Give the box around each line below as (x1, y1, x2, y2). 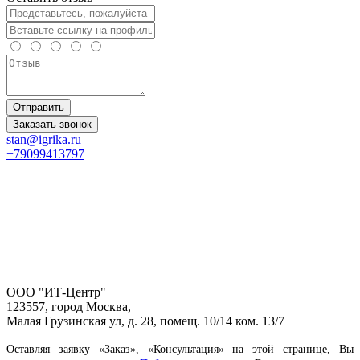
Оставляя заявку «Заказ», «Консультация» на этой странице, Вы (6, 343, 354, 356)
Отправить (13, 101, 64, 114)
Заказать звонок (13, 118, 92, 131)
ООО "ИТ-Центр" (6, 285, 106, 300)
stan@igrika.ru (6, 133, 81, 147)
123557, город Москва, (6, 300, 131, 314)
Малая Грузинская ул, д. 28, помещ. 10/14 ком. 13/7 (6, 314, 284, 329)
